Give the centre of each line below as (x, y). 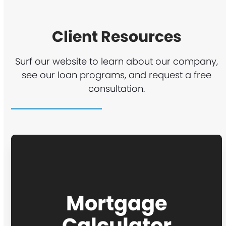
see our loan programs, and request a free (117, 75)
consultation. (117, 88)
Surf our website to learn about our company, (117, 61)
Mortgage (117, 203)
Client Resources (117, 37)
